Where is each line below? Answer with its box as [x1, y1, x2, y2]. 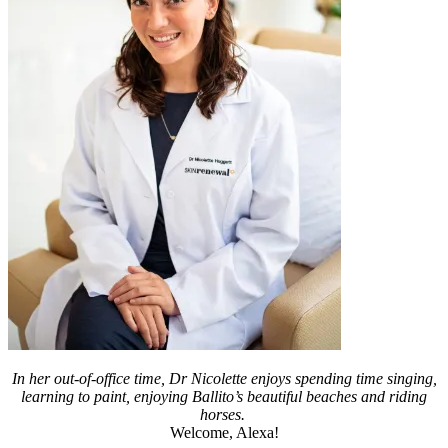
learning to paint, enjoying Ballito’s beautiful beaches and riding [21, 388, 427, 405]
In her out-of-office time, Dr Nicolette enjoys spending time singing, [11, 370, 437, 387]
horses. [199, 406, 249, 423]
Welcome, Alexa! [169, 424, 279, 441]
